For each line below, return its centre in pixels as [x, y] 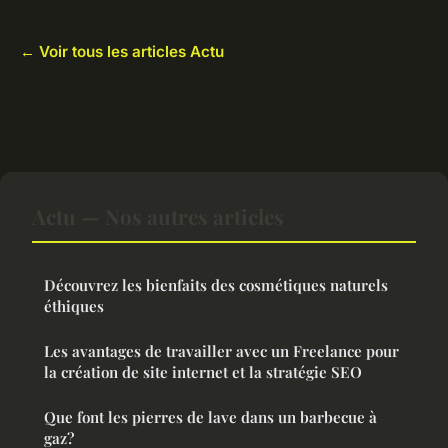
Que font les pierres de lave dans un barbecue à [210, 417]
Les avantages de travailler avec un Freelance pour [221, 351]
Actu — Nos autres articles [158, 216]
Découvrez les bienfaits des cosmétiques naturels [216, 285]
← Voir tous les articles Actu [122, 52]
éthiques [74, 306]
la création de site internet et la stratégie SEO [203, 372]
